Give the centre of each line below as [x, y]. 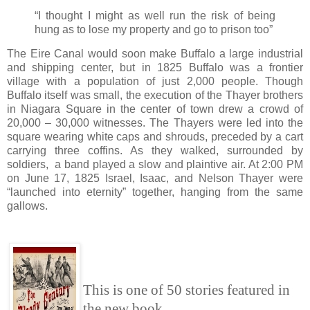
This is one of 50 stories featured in [186, 290]
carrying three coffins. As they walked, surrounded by [155, 151]
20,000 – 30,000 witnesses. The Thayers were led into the [155, 123]
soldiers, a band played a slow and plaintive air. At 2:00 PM [155, 165]
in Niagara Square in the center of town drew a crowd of [155, 109]
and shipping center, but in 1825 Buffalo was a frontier [155, 68]
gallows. [27, 206]
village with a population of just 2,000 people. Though [155, 82]
